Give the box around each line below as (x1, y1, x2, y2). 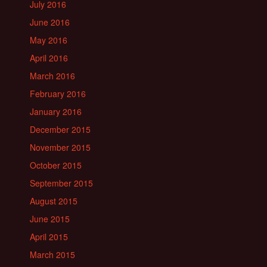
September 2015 (30, 177, 93, 190)
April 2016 (30, 52, 68, 64)
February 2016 (30, 88, 86, 100)
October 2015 (30, 159, 82, 172)
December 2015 (30, 123, 91, 136)
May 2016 (30, 34, 67, 46)
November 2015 (30, 141, 91, 154)
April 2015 (30, 231, 68, 243)
